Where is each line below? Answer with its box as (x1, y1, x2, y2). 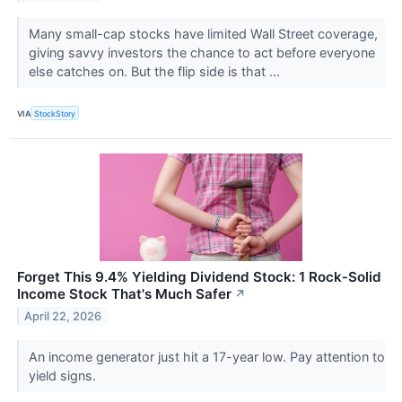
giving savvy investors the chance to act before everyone (28, 44, 375, 60)
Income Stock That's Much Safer (17, 285, 232, 303)
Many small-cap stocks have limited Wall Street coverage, (28, 25, 378, 41)
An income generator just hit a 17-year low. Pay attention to (28, 349, 385, 365)
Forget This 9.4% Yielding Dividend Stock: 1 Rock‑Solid (17, 268, 381, 286)
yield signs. (28, 368, 100, 384)
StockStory (34, 108, 76, 118)
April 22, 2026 (24, 309, 102, 323)
